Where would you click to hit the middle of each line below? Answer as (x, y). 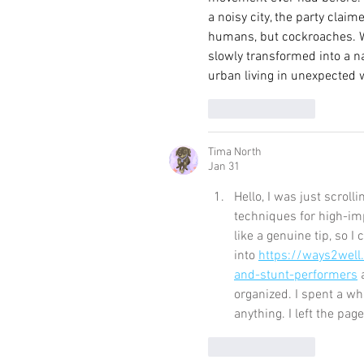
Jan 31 (224, 167)
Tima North (235, 152)
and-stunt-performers (296, 275)
